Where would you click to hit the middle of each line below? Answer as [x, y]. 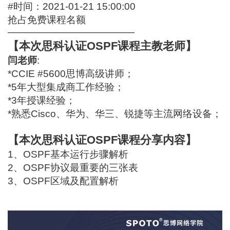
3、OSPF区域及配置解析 [63, 181]
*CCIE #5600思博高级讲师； [71, 74]
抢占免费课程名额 [47, 20]
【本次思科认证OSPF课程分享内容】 [102, 140]
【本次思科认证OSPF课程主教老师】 [102, 46]
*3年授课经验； [42, 101]
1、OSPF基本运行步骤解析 [68, 155]
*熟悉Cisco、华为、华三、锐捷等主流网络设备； [115, 114]
